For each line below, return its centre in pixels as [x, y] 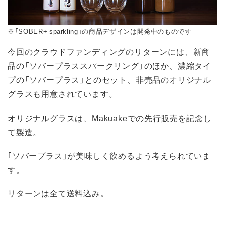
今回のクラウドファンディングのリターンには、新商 [109, 51]
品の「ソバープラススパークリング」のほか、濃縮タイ [109, 66]
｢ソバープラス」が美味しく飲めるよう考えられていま [109, 155]
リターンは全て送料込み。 [58, 193]
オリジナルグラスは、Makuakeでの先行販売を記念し [110, 117]
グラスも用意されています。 [63, 94]
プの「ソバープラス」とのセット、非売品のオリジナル [109, 80]
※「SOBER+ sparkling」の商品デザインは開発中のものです [100, 31]
